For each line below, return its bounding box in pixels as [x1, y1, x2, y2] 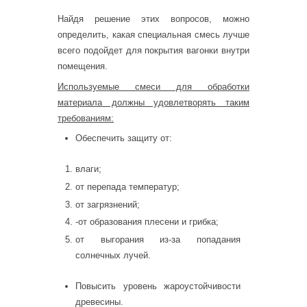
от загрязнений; [75, 199, 140, 210]
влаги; [75, 164, 101, 175]
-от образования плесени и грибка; [75, 217, 219, 228]
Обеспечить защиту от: [75, 133, 172, 144]
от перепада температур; [75, 181, 180, 192]
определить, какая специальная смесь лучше [58, 29, 249, 40]
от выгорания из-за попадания [75, 234, 241, 245]
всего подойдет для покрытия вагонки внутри [58, 45, 249, 56]
